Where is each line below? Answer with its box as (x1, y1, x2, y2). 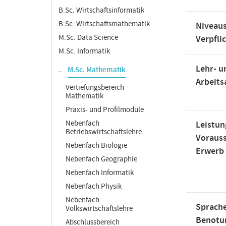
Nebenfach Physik (66, 182, 122, 191)
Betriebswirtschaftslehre (66, 127, 142, 137)
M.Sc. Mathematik (68, 65, 126, 75)
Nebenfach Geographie (66, 154, 137, 164)
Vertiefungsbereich (66, 83, 124, 92)
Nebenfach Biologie (66, 141, 127, 150)
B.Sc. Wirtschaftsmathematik (59, 19, 150, 29)
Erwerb (196, 145, 224, 157)
